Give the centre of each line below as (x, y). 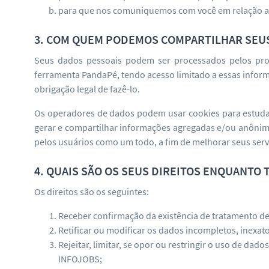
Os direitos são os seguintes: (92, 192)
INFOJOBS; (80, 259)
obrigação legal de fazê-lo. (87, 89)
